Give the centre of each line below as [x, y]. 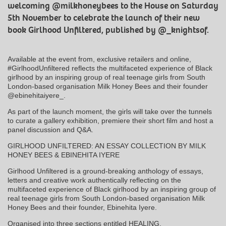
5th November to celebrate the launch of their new [104, 18]
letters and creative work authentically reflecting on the [94, 180]
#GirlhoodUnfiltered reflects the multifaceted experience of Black [110, 68]
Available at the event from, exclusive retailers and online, [99, 59]
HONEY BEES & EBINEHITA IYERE [64, 155]
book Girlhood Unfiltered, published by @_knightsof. [108, 30]
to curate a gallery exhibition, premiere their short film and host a [110, 121]
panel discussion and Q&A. [50, 130]
